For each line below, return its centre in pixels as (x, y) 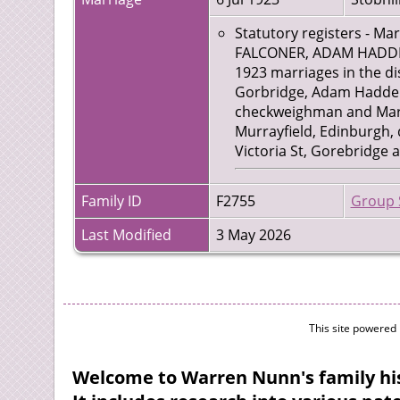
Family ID (111, 201)
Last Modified (126, 235)
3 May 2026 (255, 235)
